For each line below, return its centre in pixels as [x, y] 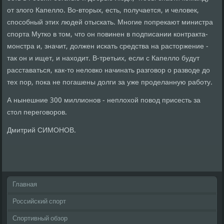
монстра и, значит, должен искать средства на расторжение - [108, 47]
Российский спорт [39, 202]
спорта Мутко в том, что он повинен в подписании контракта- [108, 35]
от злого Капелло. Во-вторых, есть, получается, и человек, [103, 11]
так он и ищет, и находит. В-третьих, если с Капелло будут [103, 59]
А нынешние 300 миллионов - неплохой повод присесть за [104, 101]
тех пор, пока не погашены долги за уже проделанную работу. [110, 83]
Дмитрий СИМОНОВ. [42, 131]
